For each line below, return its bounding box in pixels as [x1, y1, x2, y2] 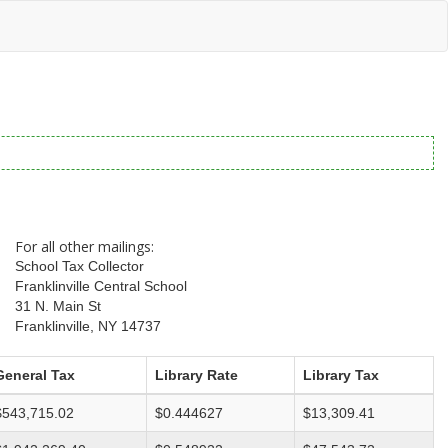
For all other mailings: [15, 236, 155, 256]
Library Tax [303, 367, 379, 384]
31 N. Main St [15, 298, 102, 315]
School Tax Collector [15, 258, 145, 275]
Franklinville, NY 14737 [15, 318, 162, 335]
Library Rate [155, 367, 238, 384]
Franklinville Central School [15, 278, 188, 295]
